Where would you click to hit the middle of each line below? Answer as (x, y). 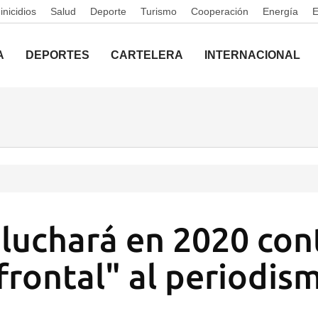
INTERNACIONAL (252, 55)
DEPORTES (57, 55)
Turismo (159, 11)
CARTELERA (147, 55)
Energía (280, 11)
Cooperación (220, 11)
